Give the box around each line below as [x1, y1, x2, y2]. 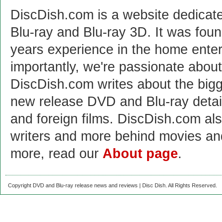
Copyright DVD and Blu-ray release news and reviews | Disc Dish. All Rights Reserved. [8, 182, 217, 188]
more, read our [10, 146, 103, 161]
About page [103, 146, 178, 161]
